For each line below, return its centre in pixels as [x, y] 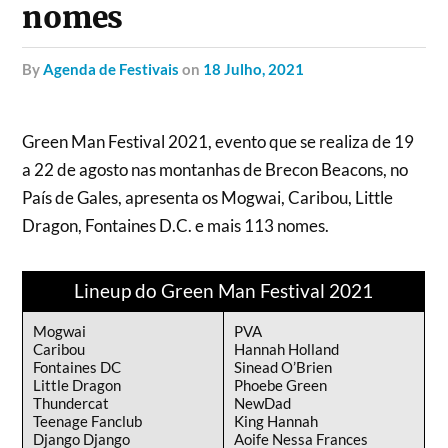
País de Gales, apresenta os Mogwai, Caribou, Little [208, 197]
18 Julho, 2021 [254, 69]
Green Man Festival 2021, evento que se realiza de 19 [218, 141]
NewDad [263, 402]
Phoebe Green [281, 384]
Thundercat [71, 402]
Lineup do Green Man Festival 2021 [224, 290]
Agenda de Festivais [111, 69]
